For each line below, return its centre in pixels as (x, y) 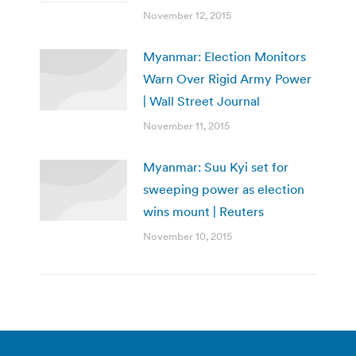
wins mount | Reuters (203, 212)
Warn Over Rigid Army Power (227, 79)
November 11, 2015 (186, 126)
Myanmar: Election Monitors (224, 57)
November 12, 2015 (187, 16)
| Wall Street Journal (201, 101)
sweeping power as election (224, 190)
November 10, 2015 (188, 237)
